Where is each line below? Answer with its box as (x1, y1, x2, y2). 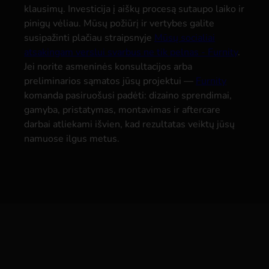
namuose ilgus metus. (24, 132, 119, 145)
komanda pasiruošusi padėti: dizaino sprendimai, (24, 89, 232, 102)
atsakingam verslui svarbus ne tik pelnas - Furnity (24, 46, 238, 59)
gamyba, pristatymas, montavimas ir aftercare (24, 103, 220, 116)
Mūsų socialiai (154, 31, 215, 44)
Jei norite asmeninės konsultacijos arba (24, 60, 192, 73)
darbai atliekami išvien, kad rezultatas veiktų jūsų (24, 118, 235, 131)
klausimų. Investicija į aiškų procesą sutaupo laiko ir (24, 2, 244, 16)
